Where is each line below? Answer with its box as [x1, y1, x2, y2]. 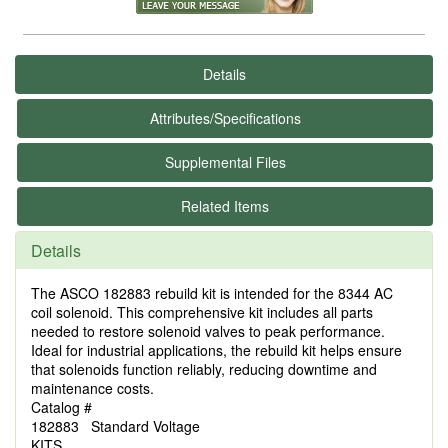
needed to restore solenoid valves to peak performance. [31, 321, 385, 341]
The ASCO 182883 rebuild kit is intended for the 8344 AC [31, 283, 393, 303]
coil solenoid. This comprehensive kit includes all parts [31, 302, 373, 322]
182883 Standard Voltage [31, 416, 200, 436]
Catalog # [31, 397, 92, 417]
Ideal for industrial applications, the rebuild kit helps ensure [31, 340, 402, 360]
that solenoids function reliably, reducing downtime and [31, 359, 377, 379]
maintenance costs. [31, 378, 154, 398]
